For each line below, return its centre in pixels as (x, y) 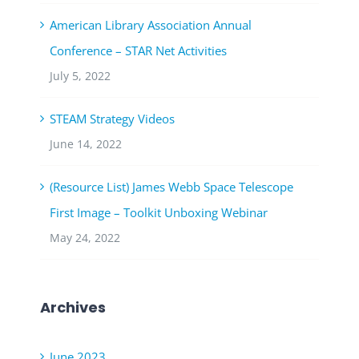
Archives (73, 308)
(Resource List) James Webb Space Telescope (171, 187)
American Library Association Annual (151, 25)
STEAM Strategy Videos (112, 119)
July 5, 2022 (80, 76)
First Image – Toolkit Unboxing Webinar (159, 213)
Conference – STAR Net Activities (138, 51)
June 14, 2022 (86, 144)
